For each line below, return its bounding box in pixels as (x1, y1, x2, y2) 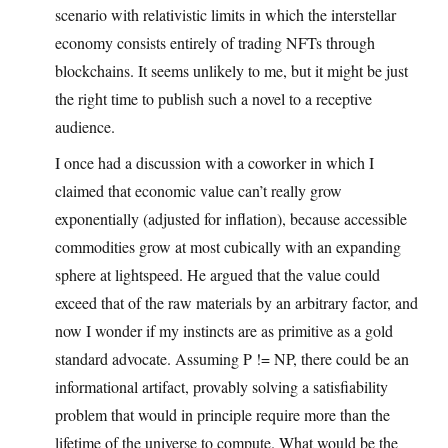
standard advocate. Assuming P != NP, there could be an (55, 348, 409, 370)
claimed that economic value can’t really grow (55, 180, 342, 202)
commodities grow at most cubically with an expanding (55, 236, 401, 258)
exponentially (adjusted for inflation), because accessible (55, 208, 407, 230)
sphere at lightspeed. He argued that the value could (55, 264, 380, 286)
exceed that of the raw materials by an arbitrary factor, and (55, 292, 418, 314)
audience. (55, 116, 115, 138)
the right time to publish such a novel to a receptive (55, 88, 372, 110)
